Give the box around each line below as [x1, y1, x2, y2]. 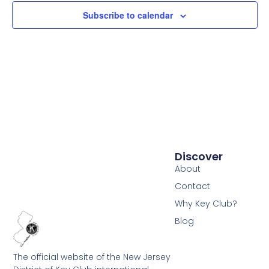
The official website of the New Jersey [13, 251, 171, 264]
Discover [175, 148, 223, 164]
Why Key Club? [175, 197, 238, 210]
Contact [175, 180, 211, 192]
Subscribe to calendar [83, 9, 173, 22]
